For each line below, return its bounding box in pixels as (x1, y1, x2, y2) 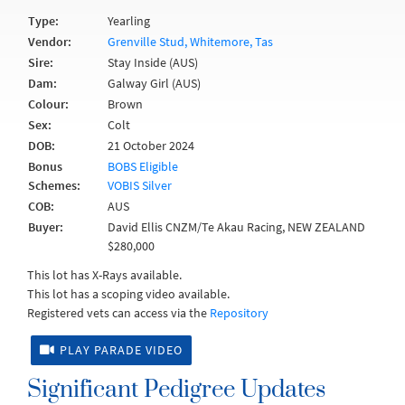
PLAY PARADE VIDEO (60, 342, 183, 358)
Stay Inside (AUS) (108, 54, 198, 71)
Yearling (108, 13, 150, 29)
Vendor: (28, 33, 71, 50)
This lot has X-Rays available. (27, 267, 182, 283)
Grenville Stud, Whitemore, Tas (108, 33, 273, 50)
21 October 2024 (108, 137, 194, 154)
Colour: (28, 96, 69, 112)
